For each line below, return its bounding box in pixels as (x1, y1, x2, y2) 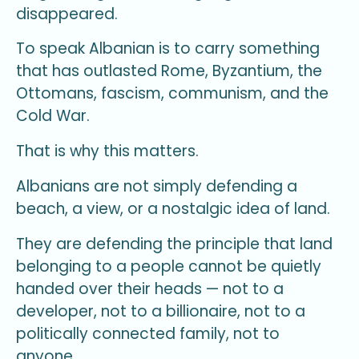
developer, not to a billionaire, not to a (16, 300, 305, 322)
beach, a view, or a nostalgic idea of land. (16, 197, 330, 220)
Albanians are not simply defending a (16, 175, 297, 197)
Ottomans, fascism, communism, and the (16, 83, 329, 105)
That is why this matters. (16, 140, 199, 163)
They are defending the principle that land (16, 232, 333, 255)
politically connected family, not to (16, 322, 280, 345)
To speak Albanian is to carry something (16, 38, 320, 60)
